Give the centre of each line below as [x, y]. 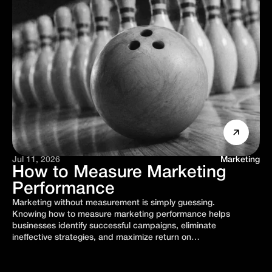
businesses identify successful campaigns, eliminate [114, 226]
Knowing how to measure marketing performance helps [121, 215]
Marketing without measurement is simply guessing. [114, 203]
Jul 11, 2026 [36, 160]
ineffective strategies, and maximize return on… [106, 238]
